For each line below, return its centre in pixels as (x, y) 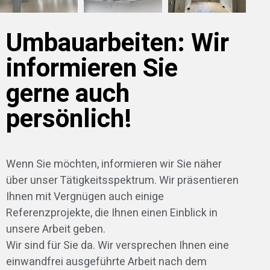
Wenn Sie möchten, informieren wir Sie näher (114, 164)
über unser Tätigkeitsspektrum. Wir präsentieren (122, 180)
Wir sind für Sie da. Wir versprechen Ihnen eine (117, 245)
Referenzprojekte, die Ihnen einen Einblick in (111, 213)
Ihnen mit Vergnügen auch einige (85, 196)
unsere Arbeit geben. (55, 229)
